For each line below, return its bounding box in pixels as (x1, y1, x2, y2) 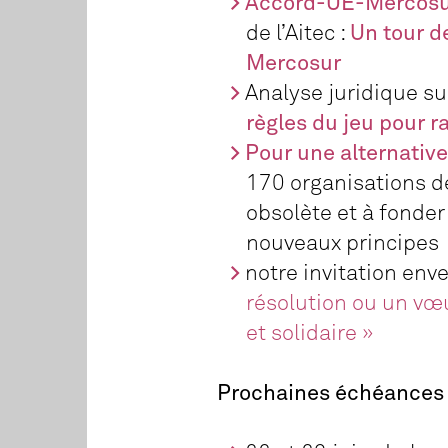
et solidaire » (245, 322, 374, 345)
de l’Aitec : (245, 22, 350, 45)
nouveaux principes (245, 232, 439, 255)
